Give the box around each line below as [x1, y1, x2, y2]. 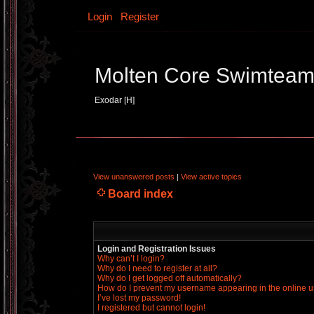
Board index [108, 188, 173, 200]
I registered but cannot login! [97, 303, 205, 313]
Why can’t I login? [97, 254, 165, 264]
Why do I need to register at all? [97, 264, 217, 273]
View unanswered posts [93, 172, 175, 181]
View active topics [181, 172, 242, 181]
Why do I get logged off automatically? [97, 273, 242, 283]
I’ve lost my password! [97, 293, 181, 303]
